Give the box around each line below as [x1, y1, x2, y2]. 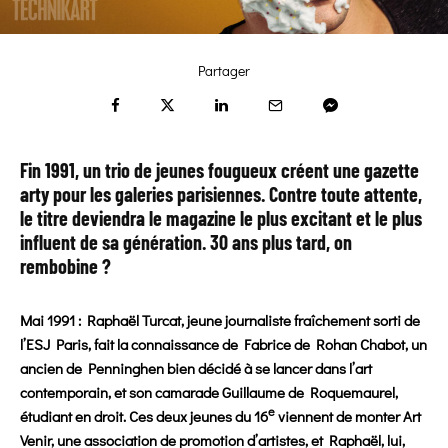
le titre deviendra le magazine [20, 206, 240, 231]
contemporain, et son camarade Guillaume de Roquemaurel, [20, 382, 398, 403]
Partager [198, 61, 250, 81]
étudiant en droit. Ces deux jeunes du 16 [20, 406, 268, 427]
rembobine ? [20, 254, 111, 279]
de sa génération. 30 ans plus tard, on [76, 230, 352, 255]
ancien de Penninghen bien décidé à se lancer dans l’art [20, 358, 372, 379]
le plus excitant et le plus [240, 206, 422, 231]
